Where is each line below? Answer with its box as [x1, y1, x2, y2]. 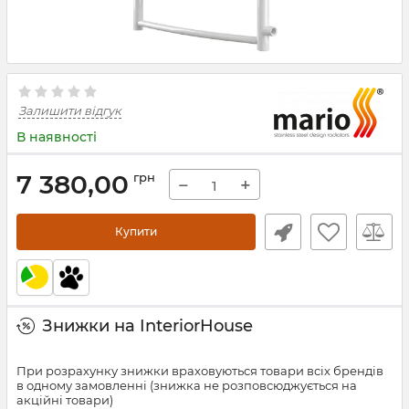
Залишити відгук [18, 103, 121, 118]
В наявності [16, 129, 97, 145]
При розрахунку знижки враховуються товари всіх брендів [16, 363, 383, 378]
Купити [115, 225, 157, 238]
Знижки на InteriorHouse [42, 316, 253, 336]
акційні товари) [16, 393, 113, 407]
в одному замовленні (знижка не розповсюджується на [16, 378, 357, 393]
